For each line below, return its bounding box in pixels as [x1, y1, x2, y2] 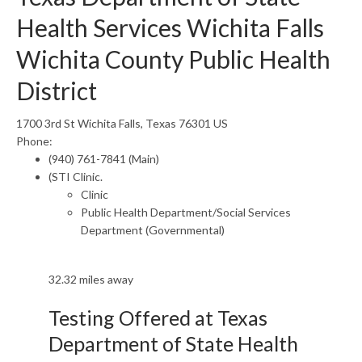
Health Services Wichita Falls [16, 13, 324, 42]
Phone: [16, 134, 53, 148]
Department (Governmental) [81, 223, 225, 237]
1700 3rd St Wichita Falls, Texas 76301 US [16, 116, 228, 130]
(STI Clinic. [48, 170, 103, 183]
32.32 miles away [48, 272, 133, 286]
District [16, 76, 97, 105]
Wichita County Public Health [16, 44, 330, 74]
